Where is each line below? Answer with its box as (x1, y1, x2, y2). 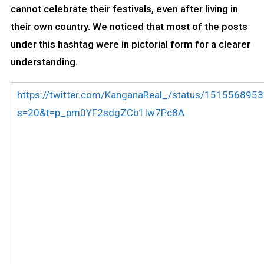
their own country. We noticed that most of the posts (10, 21, 247, 33)
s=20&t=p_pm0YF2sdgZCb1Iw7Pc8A (16, 107, 184, 119)
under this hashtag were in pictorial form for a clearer (10, 38, 250, 51)
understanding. (10, 56, 78, 68)
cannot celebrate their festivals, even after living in (10, 3, 238, 15)
